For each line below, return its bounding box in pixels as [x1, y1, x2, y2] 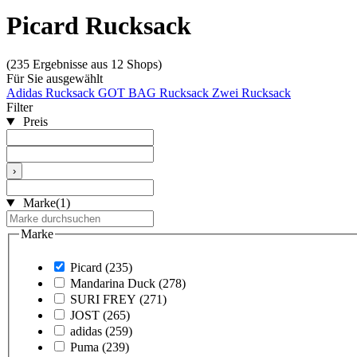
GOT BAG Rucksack [98, 86, 212, 100]
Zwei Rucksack [212, 86, 291, 100]
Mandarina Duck [70, 276, 155, 290]
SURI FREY [70, 292, 136, 306]
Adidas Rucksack [6, 86, 98, 100]
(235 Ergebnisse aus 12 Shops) [6, 57, 162, 72]
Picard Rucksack [6, 10, 191, 40]
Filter [6, 100, 33, 115]
